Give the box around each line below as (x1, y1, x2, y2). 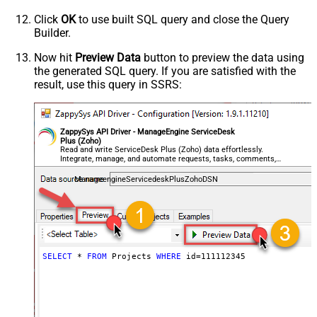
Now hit (34, 51, 75, 65)
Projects (106, 252, 156, 262)
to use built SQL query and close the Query (76, 13, 289, 27)
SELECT (42, 252, 72, 262)
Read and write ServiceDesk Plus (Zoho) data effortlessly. (60, 144, 264, 154)
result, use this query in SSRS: (34, 78, 182, 92)
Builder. (34, 26, 71, 40)
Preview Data (75, 51, 141, 65)
